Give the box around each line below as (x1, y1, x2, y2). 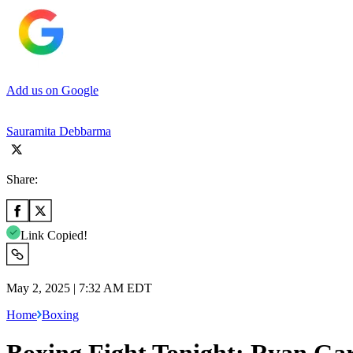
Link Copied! (20, 228, 87, 242)
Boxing (42, 307, 79, 321)
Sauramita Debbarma (6, 124, 111, 138)
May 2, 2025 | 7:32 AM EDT (6, 281, 152, 295)
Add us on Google (6, 83, 98, 97)
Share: (6, 172, 38, 186)
